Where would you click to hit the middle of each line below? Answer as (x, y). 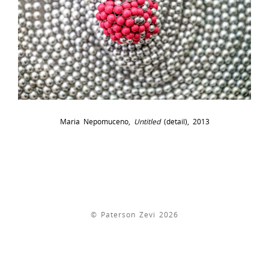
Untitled (147, 121)
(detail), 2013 (185, 121)
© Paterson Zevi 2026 (134, 214)
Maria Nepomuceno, (97, 121)
